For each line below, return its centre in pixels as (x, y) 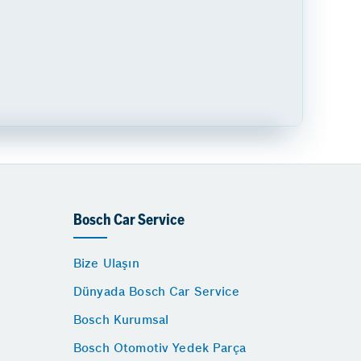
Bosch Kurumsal (121, 319)
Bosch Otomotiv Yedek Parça (160, 347)
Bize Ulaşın (106, 263)
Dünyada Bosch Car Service (156, 291)
